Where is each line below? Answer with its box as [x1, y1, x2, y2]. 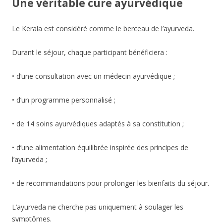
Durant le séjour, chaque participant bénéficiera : [12, 48, 167, 57]
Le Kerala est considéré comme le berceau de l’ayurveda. [12, 24, 194, 34]
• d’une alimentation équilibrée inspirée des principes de [12, 143, 188, 153]
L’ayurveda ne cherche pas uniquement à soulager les [12, 202, 183, 212]
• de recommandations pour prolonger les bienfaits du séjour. [12, 178, 209, 188]
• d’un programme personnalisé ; [12, 95, 115, 105]
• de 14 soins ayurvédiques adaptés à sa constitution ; [12, 119, 184, 129]
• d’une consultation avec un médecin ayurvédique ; [12, 71, 175, 81]
